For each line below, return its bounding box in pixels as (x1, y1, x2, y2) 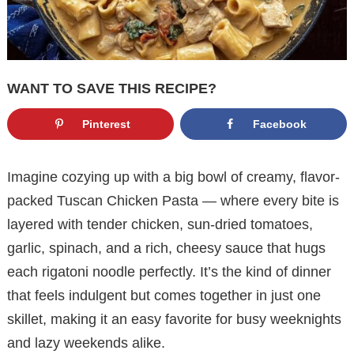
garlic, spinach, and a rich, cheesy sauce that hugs (7, 239, 326, 256)
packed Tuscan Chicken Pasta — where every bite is (7, 192, 339, 209)
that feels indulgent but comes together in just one (7, 287, 321, 303)
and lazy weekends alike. (7, 334, 165, 351)
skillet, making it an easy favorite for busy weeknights (7, 311, 341, 327)
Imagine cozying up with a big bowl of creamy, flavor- (7, 168, 340, 185)
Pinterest (81, 118, 130, 131)
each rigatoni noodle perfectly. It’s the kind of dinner (7, 263, 331, 280)
